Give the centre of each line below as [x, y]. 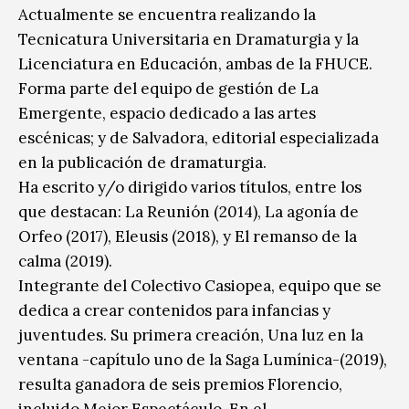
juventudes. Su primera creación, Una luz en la [191, 335]
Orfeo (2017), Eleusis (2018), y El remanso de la [188, 236]
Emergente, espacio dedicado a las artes [167, 113]
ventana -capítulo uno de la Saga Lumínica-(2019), [203, 359]
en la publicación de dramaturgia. [142, 162]
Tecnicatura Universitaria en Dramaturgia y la [189, 39]
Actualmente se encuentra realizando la [167, 14]
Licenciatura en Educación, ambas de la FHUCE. [195, 63]
